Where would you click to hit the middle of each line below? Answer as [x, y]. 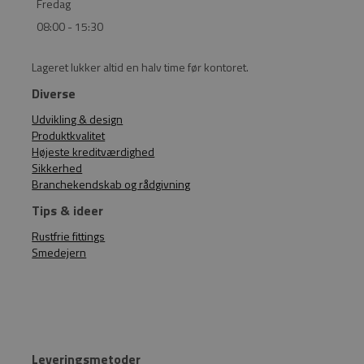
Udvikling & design [78, 119]
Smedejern [59, 252]
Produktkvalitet [69, 135]
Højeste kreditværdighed [93, 151]
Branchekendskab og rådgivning [111, 184]
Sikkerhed [57, 167]
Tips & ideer [68, 210]
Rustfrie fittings [69, 236]
